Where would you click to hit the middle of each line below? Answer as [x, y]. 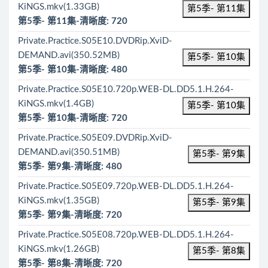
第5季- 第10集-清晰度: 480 [73, 70]
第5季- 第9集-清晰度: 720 [70, 215]
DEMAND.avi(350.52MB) [69, 55]
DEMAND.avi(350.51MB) [69, 152]
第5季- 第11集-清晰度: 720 [73, 21]
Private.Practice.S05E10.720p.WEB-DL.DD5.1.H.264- [126, 89]
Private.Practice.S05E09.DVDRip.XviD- [95, 138]
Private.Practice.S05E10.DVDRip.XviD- [95, 41]
